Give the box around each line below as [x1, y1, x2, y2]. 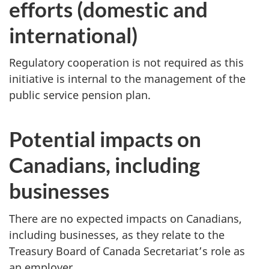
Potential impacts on [9, 126, 201, 152]
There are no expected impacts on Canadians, [9, 211, 242, 226]
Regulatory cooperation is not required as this [9, 55, 244, 70]
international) [9, 22, 138, 47]
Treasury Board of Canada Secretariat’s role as [9, 243, 245, 258]
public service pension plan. [9, 88, 151, 103]
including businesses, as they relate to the [9, 227, 225, 242]
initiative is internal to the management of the [9, 71, 246, 86]
